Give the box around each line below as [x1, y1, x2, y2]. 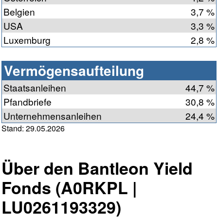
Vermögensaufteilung [4, 60, 144, 81]
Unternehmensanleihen [3, 109, 102, 123]
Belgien [3, 5, 35, 18]
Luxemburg [3, 33, 51, 47]
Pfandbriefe [3, 95, 52, 109]
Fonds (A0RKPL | [1, 176, 137, 200]
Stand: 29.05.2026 [1, 123, 65, 134]
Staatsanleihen [3, 81, 66, 94]
